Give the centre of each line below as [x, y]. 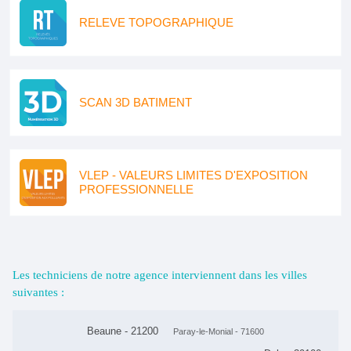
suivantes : [38, 292]
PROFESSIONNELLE [136, 189]
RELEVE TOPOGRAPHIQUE [156, 22]
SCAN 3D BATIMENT [136, 102]
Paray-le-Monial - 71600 [219, 331]
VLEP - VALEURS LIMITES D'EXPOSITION [194, 175]
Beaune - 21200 [123, 331]
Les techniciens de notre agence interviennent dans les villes [160, 275]
